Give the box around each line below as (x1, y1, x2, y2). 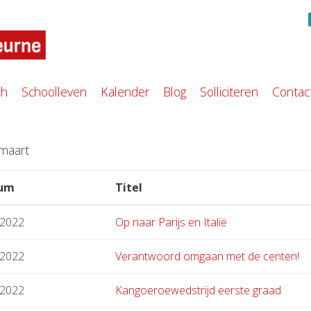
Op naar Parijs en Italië (115, 215, 227, 230)
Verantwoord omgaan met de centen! (115, 249, 299, 264)
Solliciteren (200, 83, 258, 101)
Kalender (101, 83, 149, 101)
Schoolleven (22, 83, 87, 101)
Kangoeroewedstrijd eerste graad (115, 283, 281, 299)
